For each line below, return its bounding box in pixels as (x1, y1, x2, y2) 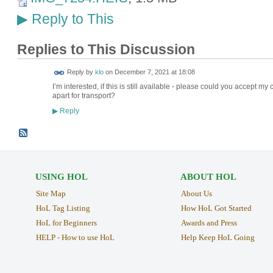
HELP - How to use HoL (35, 232, 115, 242)
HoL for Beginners (35, 218, 97, 227)
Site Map (35, 189, 66, 199)
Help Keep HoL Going (180, 232, 255, 242)
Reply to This (27, 10, 114, 27)
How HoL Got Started (180, 203, 252, 213)
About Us (180, 189, 212, 199)
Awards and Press (180, 218, 237, 227)
